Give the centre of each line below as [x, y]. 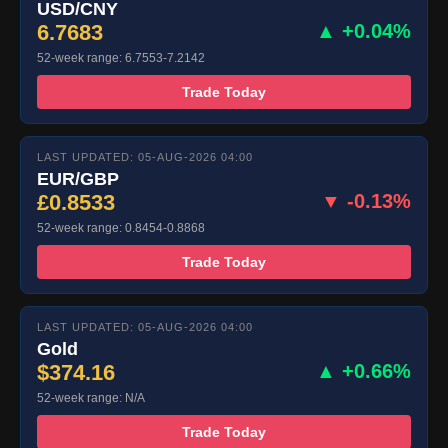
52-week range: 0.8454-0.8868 [121, 228]
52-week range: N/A [91, 398]
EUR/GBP [78, 179]
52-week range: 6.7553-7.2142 [121, 58]
